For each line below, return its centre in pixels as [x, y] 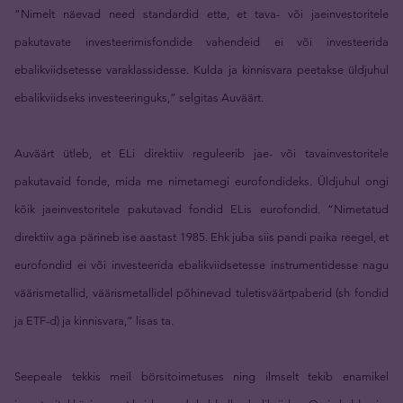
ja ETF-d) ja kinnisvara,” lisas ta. [94, 320]
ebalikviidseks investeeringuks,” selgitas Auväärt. [139, 97]
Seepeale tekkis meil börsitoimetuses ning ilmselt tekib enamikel [201, 376]
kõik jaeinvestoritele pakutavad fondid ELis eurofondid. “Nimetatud [201, 209]
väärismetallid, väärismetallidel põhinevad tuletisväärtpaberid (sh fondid [201, 292]
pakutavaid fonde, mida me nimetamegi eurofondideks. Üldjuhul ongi [201, 181]
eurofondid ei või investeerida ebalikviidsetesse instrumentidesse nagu [201, 264]
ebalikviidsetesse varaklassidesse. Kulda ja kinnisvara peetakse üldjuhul [201, 69]
